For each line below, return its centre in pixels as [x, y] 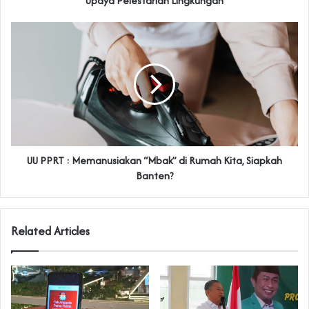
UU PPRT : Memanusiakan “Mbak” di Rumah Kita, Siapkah [154, 161]
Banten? [154, 176]
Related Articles [50, 231]
